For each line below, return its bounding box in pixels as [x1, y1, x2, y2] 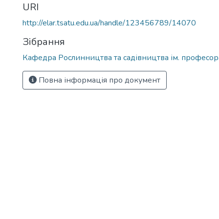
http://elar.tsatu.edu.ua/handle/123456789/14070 [22, 18, 196, 28]
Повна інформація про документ [37, 75, 160, 86]
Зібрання [22, 35, 65, 48]
